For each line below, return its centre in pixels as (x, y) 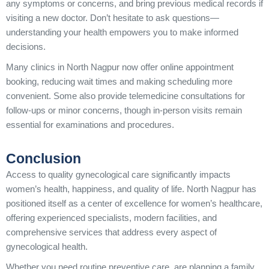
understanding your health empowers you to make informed (122, 32)
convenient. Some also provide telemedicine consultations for (125, 96)
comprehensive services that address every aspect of (111, 232)
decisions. (26, 47)
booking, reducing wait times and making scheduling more (119, 81)
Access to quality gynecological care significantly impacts (118, 174)
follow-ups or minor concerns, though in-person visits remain (124, 110)
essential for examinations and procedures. (90, 125)
